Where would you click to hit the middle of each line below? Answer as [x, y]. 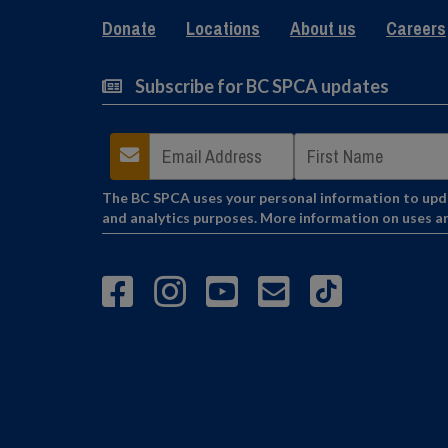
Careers [416, 28]
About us [323, 28]
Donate [129, 28]
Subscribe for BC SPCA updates [260, 85]
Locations [223, 28]
